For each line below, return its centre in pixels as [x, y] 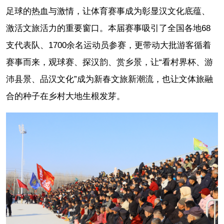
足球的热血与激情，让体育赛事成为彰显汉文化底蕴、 [108, 11]
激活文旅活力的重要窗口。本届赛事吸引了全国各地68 [108, 28]
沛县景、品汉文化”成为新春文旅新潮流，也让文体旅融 [109, 79]
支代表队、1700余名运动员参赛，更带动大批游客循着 [108, 45]
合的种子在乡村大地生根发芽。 [65, 96]
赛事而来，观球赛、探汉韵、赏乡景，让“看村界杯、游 [109, 62]
